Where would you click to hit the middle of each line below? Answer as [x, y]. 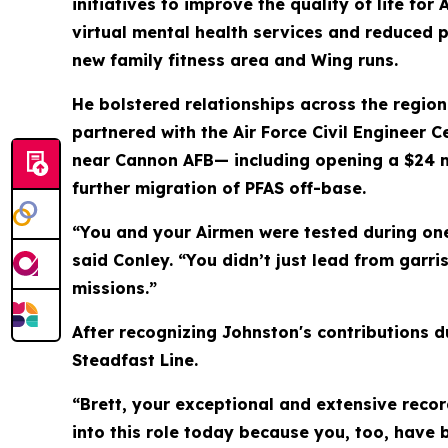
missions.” [114, 288]
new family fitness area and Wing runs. [235, 60]
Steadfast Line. [135, 360]
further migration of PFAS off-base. [219, 188]
